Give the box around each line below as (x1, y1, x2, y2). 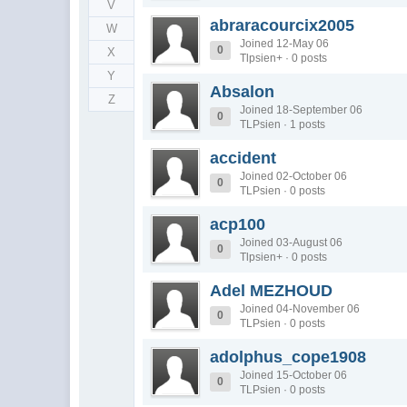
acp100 (210, 215, 266, 233)
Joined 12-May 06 (240, 37, 330, 50)
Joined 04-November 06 (240, 303, 361, 315)
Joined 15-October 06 (240, 369, 348, 382)
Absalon (210, 83, 275, 101)
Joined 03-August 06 (240, 236, 343, 249)
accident (210, 149, 277, 167)
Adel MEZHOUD (210, 282, 333, 300)
